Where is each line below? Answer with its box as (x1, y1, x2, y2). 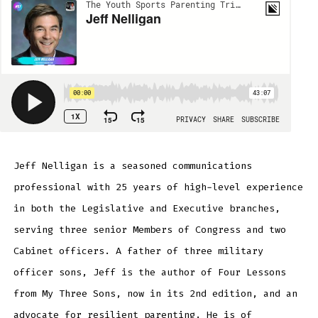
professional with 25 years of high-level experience (13, 180, 303, 193)
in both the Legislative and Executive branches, (13, 202, 280, 214)
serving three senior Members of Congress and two (13, 223, 286, 236)
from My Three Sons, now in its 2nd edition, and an (13, 287, 297, 300)
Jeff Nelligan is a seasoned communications (13, 159, 252, 172)
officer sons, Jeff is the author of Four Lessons (13, 265, 286, 278)
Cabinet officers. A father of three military (13, 244, 263, 257)
